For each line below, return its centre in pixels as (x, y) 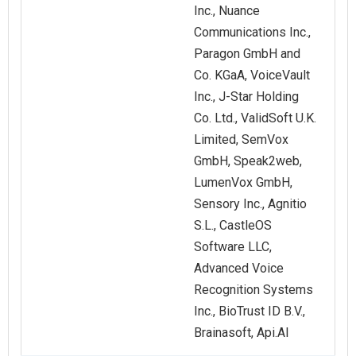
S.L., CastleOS (233, 226)
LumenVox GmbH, (243, 183)
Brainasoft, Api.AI (242, 333)
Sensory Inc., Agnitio (250, 204)
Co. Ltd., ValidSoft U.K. (255, 118)
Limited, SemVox (241, 140)
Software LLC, (233, 247)
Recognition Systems (253, 290)
